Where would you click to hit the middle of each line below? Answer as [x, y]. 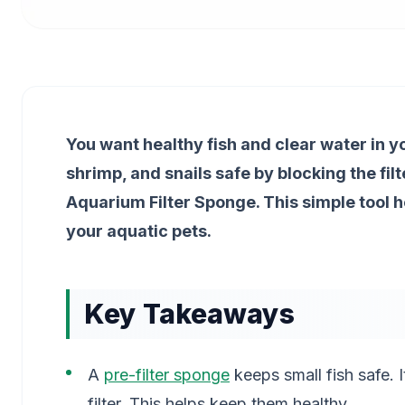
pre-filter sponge [167, 375]
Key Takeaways [189, 314]
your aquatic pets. [139, 231]
